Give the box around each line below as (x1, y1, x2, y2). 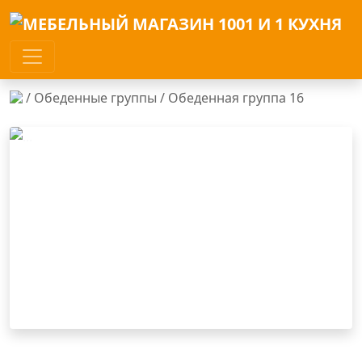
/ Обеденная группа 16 (157, 89, 304, 107)
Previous (34, 227, 88, 246)
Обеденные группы (34, 89, 157, 107)
